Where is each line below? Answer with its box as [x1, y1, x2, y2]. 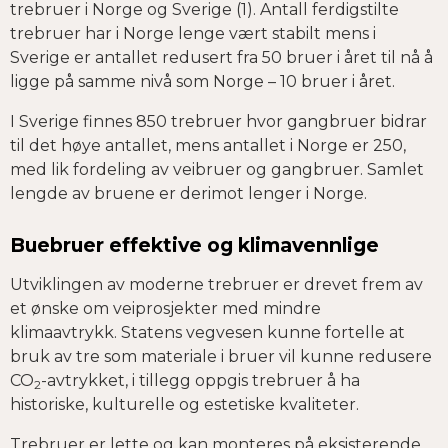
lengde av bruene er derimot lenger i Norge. [10, 183, 367, 203]
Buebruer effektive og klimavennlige [10, 233, 379, 258]
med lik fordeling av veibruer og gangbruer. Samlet [10, 159, 424, 179]
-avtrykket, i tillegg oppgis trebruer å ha [41, 371, 360, 391]
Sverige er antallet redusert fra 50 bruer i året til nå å [10, 47, 433, 67]
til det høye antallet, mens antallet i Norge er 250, [10, 135, 406, 155]
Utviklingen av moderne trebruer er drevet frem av [10, 275, 423, 295]
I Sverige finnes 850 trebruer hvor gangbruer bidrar [10, 111, 427, 131]
